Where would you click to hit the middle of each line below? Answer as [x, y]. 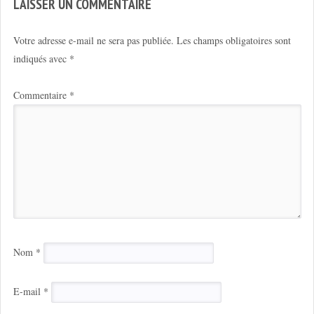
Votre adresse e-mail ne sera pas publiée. [93, 40]
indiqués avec [41, 58]
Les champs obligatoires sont [233, 40]
